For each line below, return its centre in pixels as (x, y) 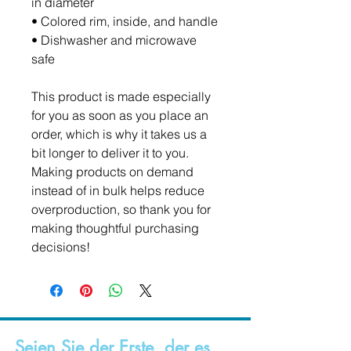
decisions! (61, 247)
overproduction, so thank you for (121, 209)
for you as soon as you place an (120, 115)
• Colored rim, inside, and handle (125, 21)
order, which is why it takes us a (119, 134)
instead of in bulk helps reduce (118, 190)
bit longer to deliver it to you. (110, 153)
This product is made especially (121, 96)
